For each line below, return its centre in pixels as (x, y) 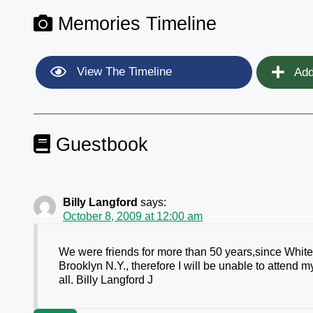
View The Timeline (123, 72)
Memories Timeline (135, 23)
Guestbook (100, 145)
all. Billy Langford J (106, 280)
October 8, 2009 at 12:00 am (133, 217)
